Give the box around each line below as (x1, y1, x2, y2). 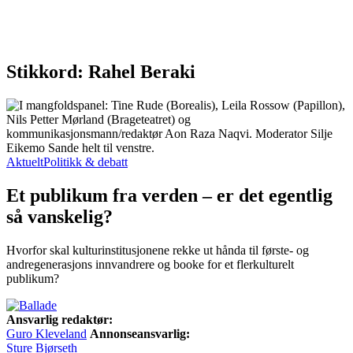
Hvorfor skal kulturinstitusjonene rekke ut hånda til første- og (6, 243, 309, 257)
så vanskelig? (6, 206, 113, 227)
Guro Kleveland (6, 326, 87, 340)
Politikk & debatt (43, 154, 128, 169)
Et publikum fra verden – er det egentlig (6, 184, 333, 206)
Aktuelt (6, 154, 43, 169)
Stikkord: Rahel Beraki (6, 61, 195, 82)
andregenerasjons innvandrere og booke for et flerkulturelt (6, 257, 294, 271)
